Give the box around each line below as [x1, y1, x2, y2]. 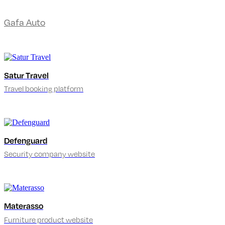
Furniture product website [4, 214, 93, 224]
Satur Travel [4, 70, 49, 81]
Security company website [4, 149, 95, 159]
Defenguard [4, 135, 47, 146]
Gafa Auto [4, 16, 45, 28]
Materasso [4, 200, 43, 211]
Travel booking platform [4, 84, 83, 93]
